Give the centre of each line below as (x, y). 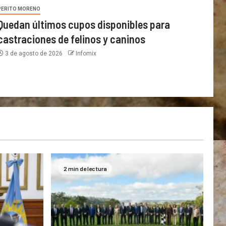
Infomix (86, 54)
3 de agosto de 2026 (34, 54)
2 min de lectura (85, 169)
